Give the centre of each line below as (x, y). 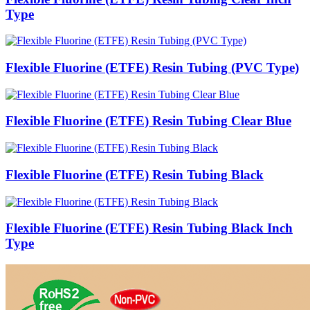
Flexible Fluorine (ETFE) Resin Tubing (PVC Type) (152, 67)
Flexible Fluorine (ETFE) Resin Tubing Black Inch (149, 228)
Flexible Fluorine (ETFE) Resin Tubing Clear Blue (148, 121)
